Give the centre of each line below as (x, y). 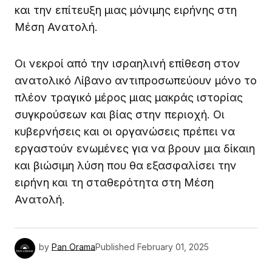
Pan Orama (73, 247)
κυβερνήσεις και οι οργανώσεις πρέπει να (125, 131)
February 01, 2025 (173, 247)
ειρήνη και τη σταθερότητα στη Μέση (114, 182)
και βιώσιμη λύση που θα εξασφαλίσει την (126, 165)
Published (115, 247)
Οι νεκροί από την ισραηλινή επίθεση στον (127, 63)
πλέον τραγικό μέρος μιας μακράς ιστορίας (129, 97)
